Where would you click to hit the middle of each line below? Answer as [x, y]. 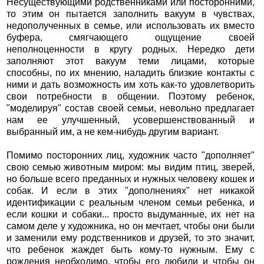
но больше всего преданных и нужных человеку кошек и [131, 179]
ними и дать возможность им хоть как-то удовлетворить [131, 84]
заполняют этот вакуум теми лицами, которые [131, 61]
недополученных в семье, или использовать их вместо [131, 25]
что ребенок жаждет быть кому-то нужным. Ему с [131, 249]
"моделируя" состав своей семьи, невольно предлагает [131, 108]
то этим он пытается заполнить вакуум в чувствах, [131, 14]
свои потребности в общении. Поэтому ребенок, [131, 96]
